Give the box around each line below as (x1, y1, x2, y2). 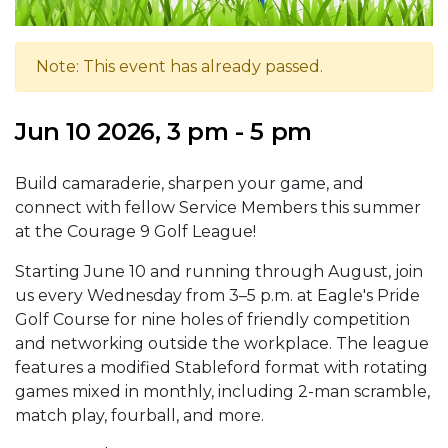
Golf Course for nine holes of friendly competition (15, 309, 410, 329)
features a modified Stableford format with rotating (15, 357, 428, 377)
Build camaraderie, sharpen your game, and (15, 173, 364, 193)
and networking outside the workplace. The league (15, 333, 429, 353)
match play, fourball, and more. (15, 405, 264, 425)
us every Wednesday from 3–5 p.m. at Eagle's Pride (15, 285, 420, 305)
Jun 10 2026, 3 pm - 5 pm (15, 116, 312, 146)
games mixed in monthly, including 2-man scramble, (15, 381, 430, 401)
